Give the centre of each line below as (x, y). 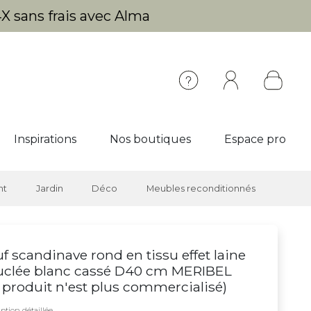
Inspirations (45, 139)
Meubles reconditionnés (201, 188)
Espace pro (255, 139)
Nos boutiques (150, 139)
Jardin (49, 188)
